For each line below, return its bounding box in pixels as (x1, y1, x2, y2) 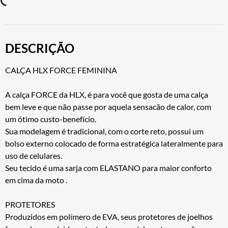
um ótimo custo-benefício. (5, 113, 96, 124)
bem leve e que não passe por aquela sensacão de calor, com (5, 101, 211, 111)
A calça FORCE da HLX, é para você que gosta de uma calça (5, 89, 208, 99)
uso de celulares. (5, 150, 62, 160)
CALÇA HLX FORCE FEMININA (5, 65, 117, 75)
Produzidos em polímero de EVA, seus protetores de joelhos (5, 211, 213, 221)
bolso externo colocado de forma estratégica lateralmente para (5, 138, 223, 148)
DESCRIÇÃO (5, 40, 74, 55)
